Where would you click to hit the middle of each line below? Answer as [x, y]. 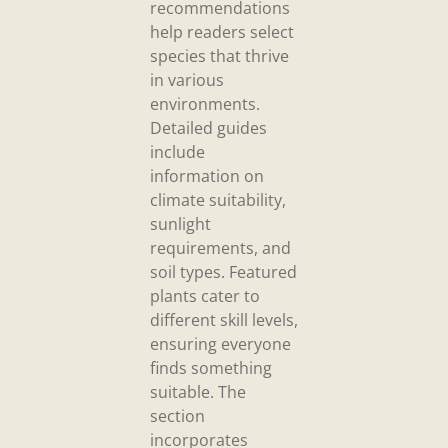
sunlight [180, 224]
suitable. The [198, 392]
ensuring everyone [220, 344]
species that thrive [219, 56]
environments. [205, 104]
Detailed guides [208, 128]
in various [187, 80]
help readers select [222, 32]
